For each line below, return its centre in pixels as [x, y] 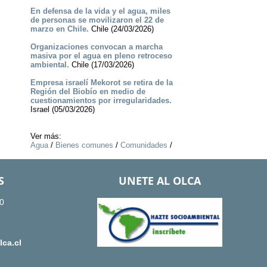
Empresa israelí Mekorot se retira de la [101, 83]
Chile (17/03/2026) [101, 65]
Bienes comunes [84, 145]
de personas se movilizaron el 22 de [97, 20]
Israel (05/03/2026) [62, 110]
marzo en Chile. [59, 29]
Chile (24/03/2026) [121, 29]
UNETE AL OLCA [159, 181]
